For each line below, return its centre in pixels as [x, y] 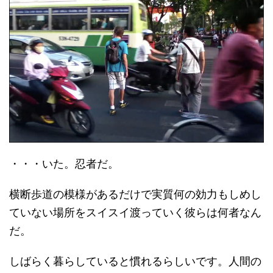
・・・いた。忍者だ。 [64, 163]
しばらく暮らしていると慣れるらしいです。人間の [135, 261]
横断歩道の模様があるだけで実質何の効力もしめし [135, 194]
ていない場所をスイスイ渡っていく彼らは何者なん [135, 212]
